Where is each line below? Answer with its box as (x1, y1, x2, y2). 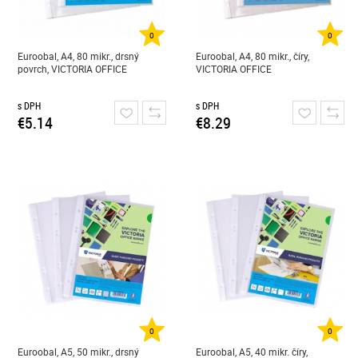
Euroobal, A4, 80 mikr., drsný (17, 50, 139, 62)
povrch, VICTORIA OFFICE (17, 62, 127, 75)
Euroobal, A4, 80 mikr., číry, (196, 50, 310, 62)
